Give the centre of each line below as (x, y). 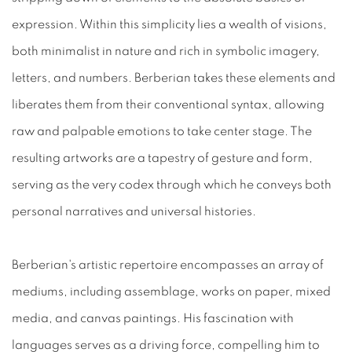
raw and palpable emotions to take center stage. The (162, 131)
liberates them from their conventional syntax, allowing (168, 104)
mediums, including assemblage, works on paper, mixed (171, 291)
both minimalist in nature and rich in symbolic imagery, (166, 51)
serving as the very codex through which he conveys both (172, 185)
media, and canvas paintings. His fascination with (153, 318)
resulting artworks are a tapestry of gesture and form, (162, 158)
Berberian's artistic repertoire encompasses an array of (168, 265)
